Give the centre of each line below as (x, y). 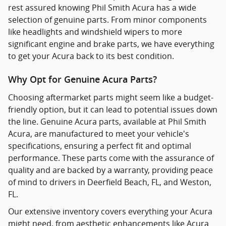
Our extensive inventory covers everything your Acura (110, 211)
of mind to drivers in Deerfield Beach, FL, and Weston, (110, 182)
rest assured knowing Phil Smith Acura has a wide (102, 8)
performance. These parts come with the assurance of (111, 158)
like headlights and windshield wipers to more (95, 32)
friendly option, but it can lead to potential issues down (113, 109)
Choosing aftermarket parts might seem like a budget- (111, 97)
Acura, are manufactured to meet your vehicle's (99, 133)
